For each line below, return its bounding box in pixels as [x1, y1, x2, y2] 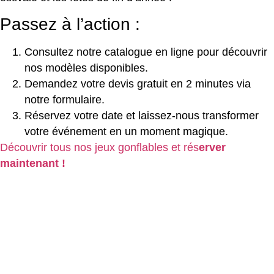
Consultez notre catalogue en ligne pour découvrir [24, 46, 267, 59]
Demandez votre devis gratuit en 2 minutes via [24, 78, 251, 91]
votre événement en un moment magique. [24, 125, 228, 138]
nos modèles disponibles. [24, 62, 148, 75]
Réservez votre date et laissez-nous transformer [24, 109, 259, 122]
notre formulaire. [24, 94, 105, 106]
